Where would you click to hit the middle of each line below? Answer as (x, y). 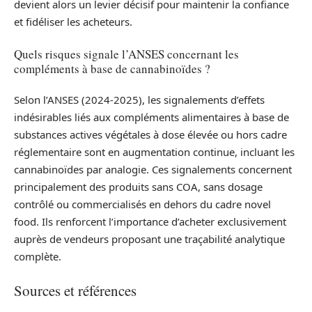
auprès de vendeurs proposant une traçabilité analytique (149, 239)
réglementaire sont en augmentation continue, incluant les (154, 152)
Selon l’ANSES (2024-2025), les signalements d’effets (139, 100)
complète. (38, 257)
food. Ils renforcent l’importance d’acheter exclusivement (150, 222)
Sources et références (75, 290)
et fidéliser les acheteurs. (73, 22)
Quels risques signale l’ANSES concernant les (126, 54)
